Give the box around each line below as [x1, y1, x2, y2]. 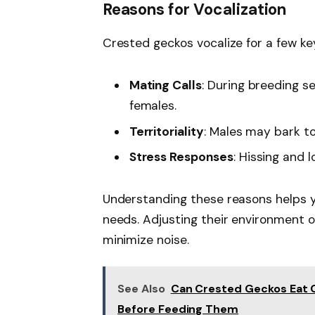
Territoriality [129, 123, 204, 139]
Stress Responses [129, 149, 233, 165]
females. [129, 98, 177, 114]
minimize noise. [102, 232, 189, 248]
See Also [117, 281, 165, 297]
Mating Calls [129, 77, 202, 94]
